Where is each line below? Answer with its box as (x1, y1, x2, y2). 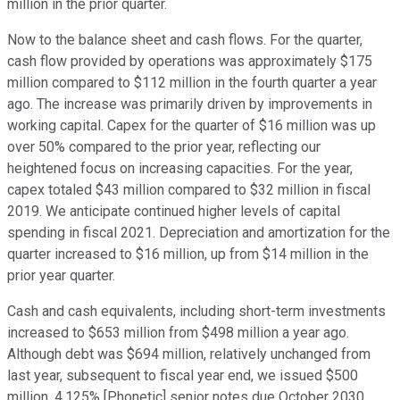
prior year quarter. (7, 267, 115, 285)
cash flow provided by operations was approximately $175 (7, 53, 372, 71)
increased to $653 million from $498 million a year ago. (7, 324, 349, 342)
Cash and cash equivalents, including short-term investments (7, 303, 386, 321)
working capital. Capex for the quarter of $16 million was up (7, 117, 376, 135)
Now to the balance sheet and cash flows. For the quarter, (7, 31, 362, 49)
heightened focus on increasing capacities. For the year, (7, 160, 353, 178)
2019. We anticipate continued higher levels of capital (7, 203, 340, 221)
